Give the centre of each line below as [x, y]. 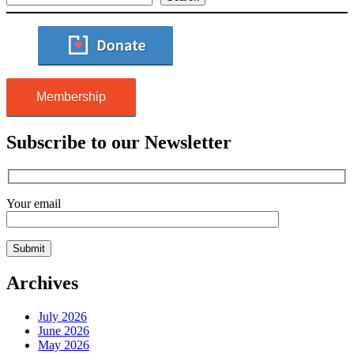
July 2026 [62, 316]
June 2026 [64, 330]
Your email [34, 204]
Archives [42, 283]
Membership [71, 96]
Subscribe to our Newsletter [119, 142]
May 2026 [64, 345]
